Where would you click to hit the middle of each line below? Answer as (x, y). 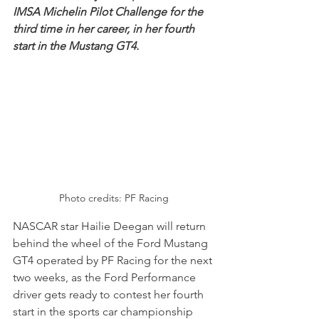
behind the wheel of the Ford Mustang (112, 243)
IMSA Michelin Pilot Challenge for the (109, 12)
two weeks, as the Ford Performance (106, 277)
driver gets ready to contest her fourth (110, 294)
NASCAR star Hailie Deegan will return (111, 226)
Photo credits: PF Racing (114, 198)
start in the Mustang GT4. (76, 46)
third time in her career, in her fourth (105, 29)
